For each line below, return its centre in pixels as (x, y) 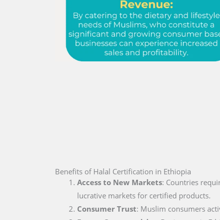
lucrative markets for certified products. (144, 195)
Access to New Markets (120, 182)
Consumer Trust (107, 208)
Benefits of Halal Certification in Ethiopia (123, 171)
